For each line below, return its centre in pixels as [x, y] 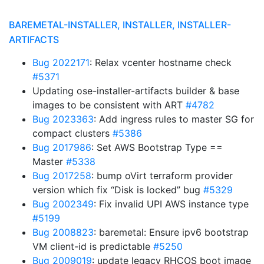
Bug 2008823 [63, 232]
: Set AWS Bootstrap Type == [157, 147]
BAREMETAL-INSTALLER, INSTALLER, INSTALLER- [120, 25]
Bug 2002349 [63, 204]
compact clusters [72, 133]
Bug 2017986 [62, 147]
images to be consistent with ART [109, 105]
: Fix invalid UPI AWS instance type [171, 204]
